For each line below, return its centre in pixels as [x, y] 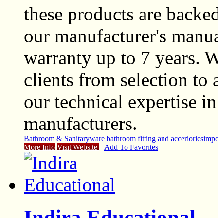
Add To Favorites [131, 147]
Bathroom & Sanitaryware [64, 139]
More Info [39, 147]
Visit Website [78, 147]
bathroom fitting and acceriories [155, 139]
